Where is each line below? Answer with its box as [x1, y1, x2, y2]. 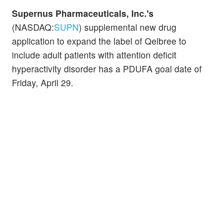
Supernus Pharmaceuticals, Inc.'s [12, 7, 154, 20]
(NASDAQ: [12, 21, 54, 34]
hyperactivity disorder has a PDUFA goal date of [12, 62, 202, 75]
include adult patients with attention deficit [12, 49, 176, 61]
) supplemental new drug [79, 21, 176, 34]
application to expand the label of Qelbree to [12, 35, 186, 48]
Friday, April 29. [12, 76, 73, 89]
